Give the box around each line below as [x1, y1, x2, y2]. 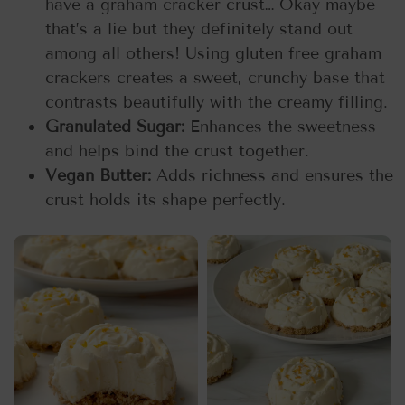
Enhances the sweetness [190, 117, 376, 137]
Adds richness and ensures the [156, 165, 393, 186]
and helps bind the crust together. [45, 141, 309, 162]
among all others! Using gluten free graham [45, 43, 381, 64]
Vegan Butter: [45, 165, 156, 186]
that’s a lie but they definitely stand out [45, 19, 353, 40]
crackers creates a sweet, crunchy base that [45, 68, 385, 89]
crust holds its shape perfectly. [45, 190, 286, 211]
